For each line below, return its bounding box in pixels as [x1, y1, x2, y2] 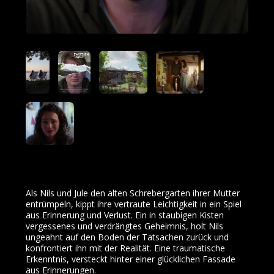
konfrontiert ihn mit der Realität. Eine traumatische [26, 242, 225, 254]
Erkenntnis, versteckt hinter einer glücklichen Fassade [26, 253, 235, 265]
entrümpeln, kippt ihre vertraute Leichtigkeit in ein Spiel [26, 198, 242, 210]
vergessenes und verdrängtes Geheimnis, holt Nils [26, 220, 223, 232]
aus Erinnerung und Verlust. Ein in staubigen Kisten [26, 209, 224, 221]
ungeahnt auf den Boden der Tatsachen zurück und [26, 231, 229, 243]
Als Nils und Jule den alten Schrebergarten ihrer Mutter [26, 187, 240, 199]
